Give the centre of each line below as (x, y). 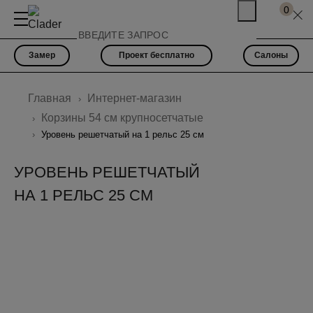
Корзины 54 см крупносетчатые (122, 117)
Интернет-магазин (134, 98)
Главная (50, 98)
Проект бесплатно (156, 55)
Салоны (271, 55)
